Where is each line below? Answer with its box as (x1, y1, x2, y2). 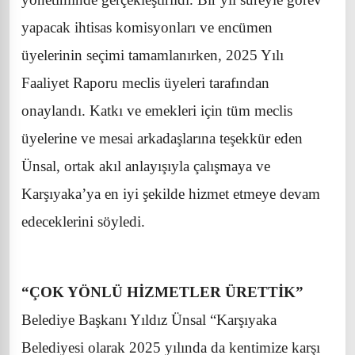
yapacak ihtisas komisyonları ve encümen (21, 18, 273, 36)
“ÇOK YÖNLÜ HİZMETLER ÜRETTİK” (21, 283, 303, 300)
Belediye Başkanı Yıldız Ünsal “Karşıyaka (21, 311, 277, 328)
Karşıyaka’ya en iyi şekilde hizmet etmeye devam (21, 185, 320, 202)
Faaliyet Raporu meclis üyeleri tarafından (21, 74, 269, 91)
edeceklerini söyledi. (21, 212, 145, 230)
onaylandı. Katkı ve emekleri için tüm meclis (21, 101, 292, 119)
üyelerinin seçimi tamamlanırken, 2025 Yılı (21, 46, 284, 63)
